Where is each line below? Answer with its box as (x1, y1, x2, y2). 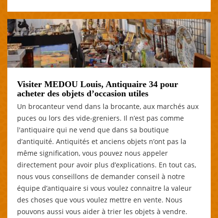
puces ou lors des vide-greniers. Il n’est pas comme (17, 113, 184, 123)
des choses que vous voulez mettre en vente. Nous (17, 195, 182, 204)
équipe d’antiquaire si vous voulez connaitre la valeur (17, 183, 192, 193)
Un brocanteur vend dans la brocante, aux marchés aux (17, 101, 199, 111)
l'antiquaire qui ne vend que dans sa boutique (17, 125, 169, 134)
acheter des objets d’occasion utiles (17, 88, 148, 98)
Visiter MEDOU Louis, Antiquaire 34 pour (17, 79, 178, 89)
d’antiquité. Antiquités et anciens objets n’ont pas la (17, 136, 186, 146)
